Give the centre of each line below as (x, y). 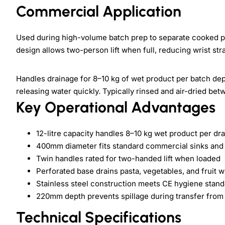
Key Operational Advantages (116, 107)
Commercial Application (99, 12)
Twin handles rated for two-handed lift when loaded (128, 159)
